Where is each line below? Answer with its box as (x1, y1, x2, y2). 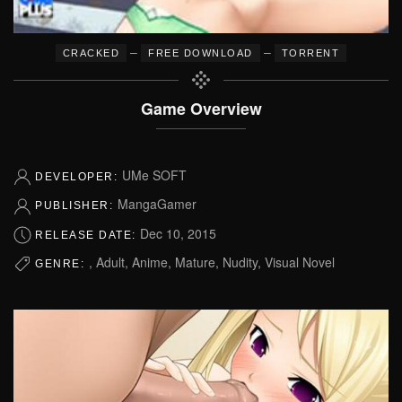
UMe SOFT (121, 165, 187, 184)
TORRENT (281, 47, 340, 58)
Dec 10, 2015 (140, 223, 216, 242)
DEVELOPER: (35, 170, 122, 183)
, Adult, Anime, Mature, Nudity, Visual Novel (88, 252, 335, 271)
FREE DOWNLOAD (148, 47, 253, 58)
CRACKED (62, 47, 120, 58)
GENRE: (35, 257, 89, 270)
